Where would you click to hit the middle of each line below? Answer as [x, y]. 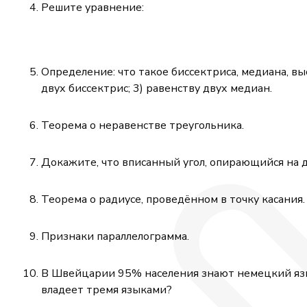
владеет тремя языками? [107, 290]
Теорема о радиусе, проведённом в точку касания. [173, 200]
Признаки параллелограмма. [115, 237]
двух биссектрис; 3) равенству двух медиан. [157, 89]
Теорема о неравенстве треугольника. [143, 126]
